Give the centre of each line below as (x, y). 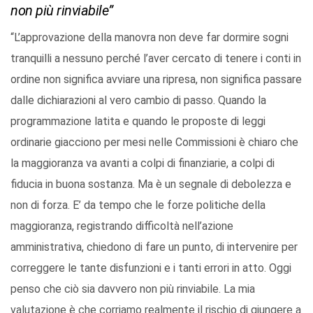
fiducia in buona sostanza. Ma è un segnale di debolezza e (151, 184)
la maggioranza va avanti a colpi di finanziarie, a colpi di (143, 163)
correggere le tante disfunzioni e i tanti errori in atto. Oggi (151, 268)
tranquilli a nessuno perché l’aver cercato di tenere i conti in (156, 59)
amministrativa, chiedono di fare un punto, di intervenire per (154, 247)
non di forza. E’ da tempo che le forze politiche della (138, 205)
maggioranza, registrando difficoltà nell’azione (122, 226)
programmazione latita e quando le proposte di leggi (138, 122)
